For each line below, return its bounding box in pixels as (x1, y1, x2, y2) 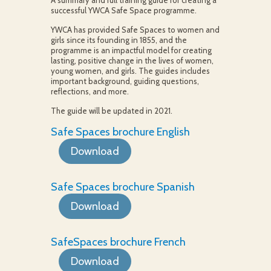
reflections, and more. (50, 87, 129, 96)
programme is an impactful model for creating (50, 45, 212, 55)
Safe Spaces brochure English (50, 125, 190, 139)
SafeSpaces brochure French (50, 235, 186, 249)
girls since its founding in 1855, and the (50, 35, 187, 45)
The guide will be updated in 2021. (50, 106, 172, 116)
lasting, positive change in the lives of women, (50, 56, 214, 65)
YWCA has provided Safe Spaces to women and (50, 25, 220, 34)
